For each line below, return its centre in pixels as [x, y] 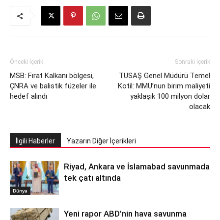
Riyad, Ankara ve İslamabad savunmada [137, 166]
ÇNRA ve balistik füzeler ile [53, 86]
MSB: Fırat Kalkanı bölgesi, [52, 76]
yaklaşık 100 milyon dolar [170, 96]
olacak [200, 107]
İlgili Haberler [35, 141]
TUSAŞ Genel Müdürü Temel [165, 76]
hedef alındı [28, 96]
